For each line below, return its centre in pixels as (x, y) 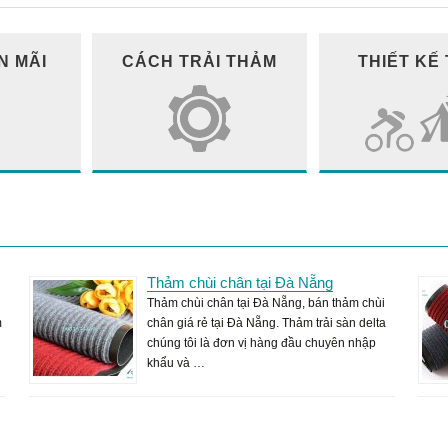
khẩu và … (175, 363)
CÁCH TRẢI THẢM (200, 61)
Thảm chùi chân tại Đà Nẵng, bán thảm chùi (265, 303)
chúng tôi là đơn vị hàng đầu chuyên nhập (261, 343)
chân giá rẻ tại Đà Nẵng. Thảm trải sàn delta (266, 323)
